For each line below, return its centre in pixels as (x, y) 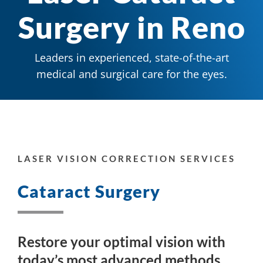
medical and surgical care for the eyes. (131, 74)
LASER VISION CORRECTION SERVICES (126, 159)
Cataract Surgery (89, 191)
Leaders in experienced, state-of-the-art (131, 58)
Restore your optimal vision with (121, 241)
